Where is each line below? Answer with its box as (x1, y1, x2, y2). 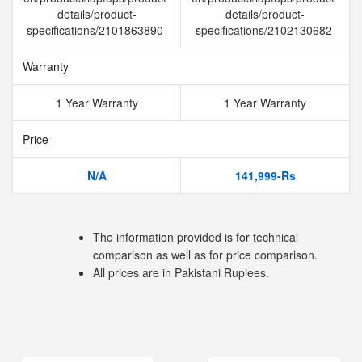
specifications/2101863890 (27, 22, 166, 38)
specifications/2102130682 (195, 22, 335, 38)
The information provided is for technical (93, 229, 298, 245)
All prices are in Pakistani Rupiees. (93, 264, 269, 280)
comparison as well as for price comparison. (93, 246, 318, 263)
